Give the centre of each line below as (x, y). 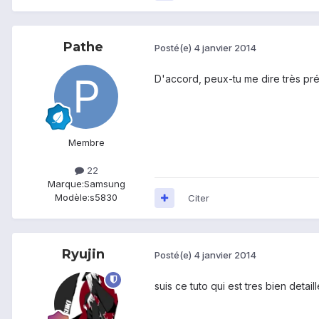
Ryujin (83, 254)
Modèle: (72, 197)
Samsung (104, 183)
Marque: (66, 183)
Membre (86, 142)
